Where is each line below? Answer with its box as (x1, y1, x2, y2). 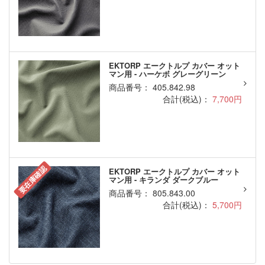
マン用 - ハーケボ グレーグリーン (108, 68, 226, 80)
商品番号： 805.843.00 (108, 187, 195, 199)
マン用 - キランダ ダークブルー (108, 174, 218, 186)
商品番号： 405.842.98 (108, 81, 195, 93)
